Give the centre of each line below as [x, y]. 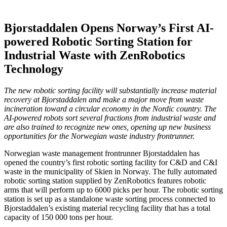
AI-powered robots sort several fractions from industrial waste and [110, 118]
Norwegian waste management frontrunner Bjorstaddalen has [102, 153]
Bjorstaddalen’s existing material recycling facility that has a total [107, 208]
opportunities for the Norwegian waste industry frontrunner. [99, 136]
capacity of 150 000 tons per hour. [59, 217]
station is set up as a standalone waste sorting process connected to [110, 199]
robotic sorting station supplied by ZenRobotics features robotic [105, 180]
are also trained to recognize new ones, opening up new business [107, 127]
